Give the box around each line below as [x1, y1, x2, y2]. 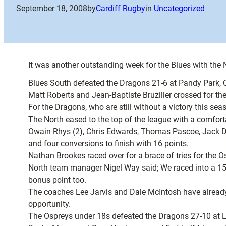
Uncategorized [154, 4, 205, 14]
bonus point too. [28, 175, 86, 185]
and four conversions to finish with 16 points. [28, 139, 189, 148]
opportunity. [28, 199, 71, 209]
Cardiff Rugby [96, 4, 145, 14]
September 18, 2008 [16, 4, 87, 14]
